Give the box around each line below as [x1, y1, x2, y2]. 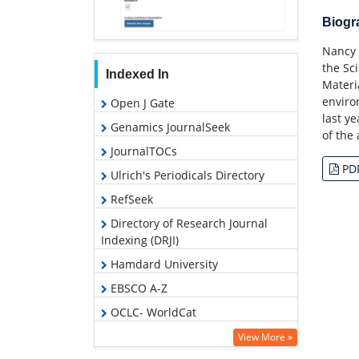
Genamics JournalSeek [107, 119, 230, 135]
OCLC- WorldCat [107, 305, 196, 321]
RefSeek [107, 192, 153, 208]
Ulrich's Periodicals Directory [107, 167, 264, 184]
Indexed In [105, 67, 169, 82]
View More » [238, 330, 292, 345]
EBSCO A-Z [107, 280, 167, 296]
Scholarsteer [107, 329, 178, 345]
